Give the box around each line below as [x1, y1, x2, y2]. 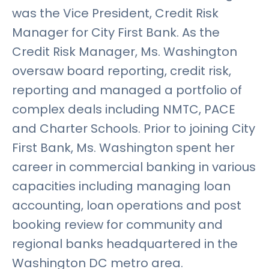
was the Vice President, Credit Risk [12, 5, 219, 22]
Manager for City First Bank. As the [12, 24, 220, 41]
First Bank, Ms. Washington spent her [12, 139, 235, 157]
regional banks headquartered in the [12, 235, 238, 253]
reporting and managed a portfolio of [12, 82, 242, 99]
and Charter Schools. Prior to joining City [12, 120, 255, 138]
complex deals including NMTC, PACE [12, 101, 235, 118]
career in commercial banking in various [12, 159, 256, 176]
